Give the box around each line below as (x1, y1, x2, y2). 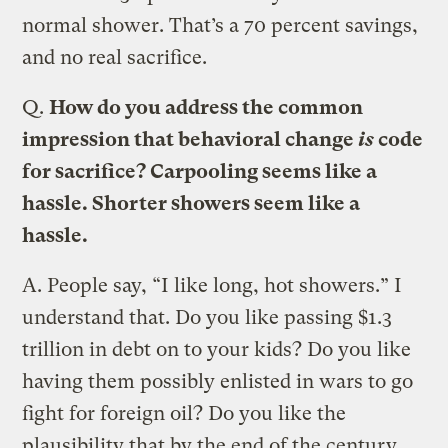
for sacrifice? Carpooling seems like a (22, 159, 378, 183)
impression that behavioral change (22, 127, 359, 151)
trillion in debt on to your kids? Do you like (22, 337, 412, 361)
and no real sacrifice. (22, 45, 208, 69)
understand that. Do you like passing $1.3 (22, 305, 393, 329)
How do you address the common (49, 95, 364, 119)
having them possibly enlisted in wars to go (22, 369, 414, 393)
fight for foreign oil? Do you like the (22, 401, 347, 425)
